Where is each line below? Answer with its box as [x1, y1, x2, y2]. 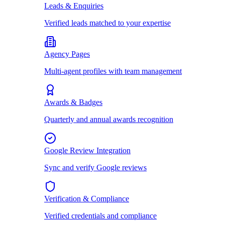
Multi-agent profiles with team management [44, 66, 182, 75]
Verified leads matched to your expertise [44, 18, 171, 27]
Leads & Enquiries [44, 1, 103, 10]
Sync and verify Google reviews [44, 163, 147, 172]
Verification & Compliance [44, 194, 129, 203]
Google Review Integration [44, 146, 131, 155]
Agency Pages [44, 49, 90, 58]
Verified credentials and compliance [44, 211, 157, 220]
